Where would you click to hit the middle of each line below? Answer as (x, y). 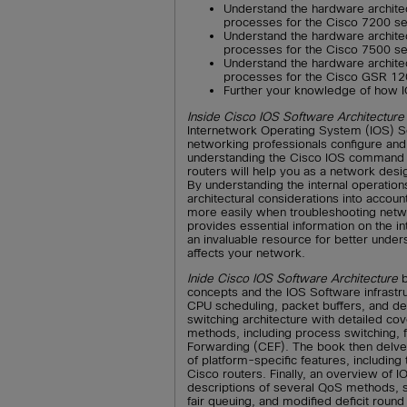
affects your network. (247, 253)
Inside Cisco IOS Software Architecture (296, 116)
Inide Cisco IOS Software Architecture (293, 278)
